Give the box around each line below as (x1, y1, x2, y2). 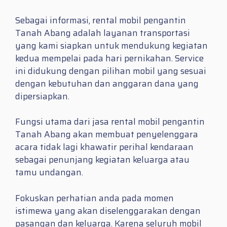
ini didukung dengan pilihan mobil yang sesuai (15, 64, 206, 78)
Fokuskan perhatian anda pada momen (15, 191, 174, 205)
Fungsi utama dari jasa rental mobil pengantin (15, 115, 205, 129)
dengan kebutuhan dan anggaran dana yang (15, 77, 199, 90)
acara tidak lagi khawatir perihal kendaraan (15, 140, 194, 154)
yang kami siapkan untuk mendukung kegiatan (15, 39, 208, 52)
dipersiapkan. (15, 89, 69, 103)
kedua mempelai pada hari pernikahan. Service (15, 51, 204, 65)
